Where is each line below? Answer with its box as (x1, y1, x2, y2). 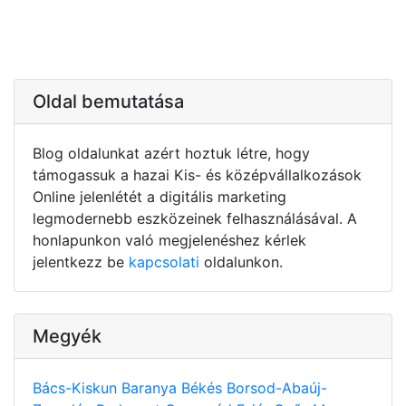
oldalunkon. (199, 252, 283, 271)
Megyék (33, 324, 101, 347)
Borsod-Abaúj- (227, 378, 327, 397)
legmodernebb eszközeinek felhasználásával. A (33, 208, 357, 227)
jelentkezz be (33, 252, 129, 271)
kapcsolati (129, 252, 199, 271)
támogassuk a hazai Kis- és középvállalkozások (33, 165, 362, 184)
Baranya (121, 378, 181, 397)
